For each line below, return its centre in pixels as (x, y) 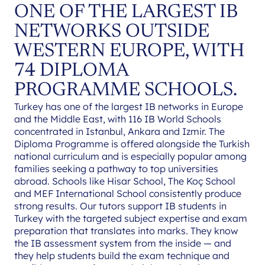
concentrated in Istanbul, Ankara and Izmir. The (119, 131)
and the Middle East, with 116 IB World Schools (118, 119)
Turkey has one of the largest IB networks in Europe (129, 106)
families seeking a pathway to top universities (116, 168)
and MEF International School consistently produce (128, 193)
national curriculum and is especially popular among (130, 156)
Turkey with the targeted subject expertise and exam (131, 218)
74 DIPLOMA (71, 71)
